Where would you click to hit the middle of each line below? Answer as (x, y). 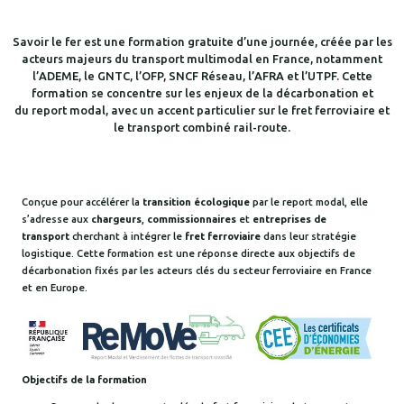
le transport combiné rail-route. (202, 127)
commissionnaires (192, 219)
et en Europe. (55, 287)
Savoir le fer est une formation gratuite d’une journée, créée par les (202, 41)
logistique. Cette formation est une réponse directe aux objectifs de (188, 253)
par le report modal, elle (309, 202)
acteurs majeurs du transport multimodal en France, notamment (202, 58)
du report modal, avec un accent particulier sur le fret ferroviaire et (202, 110)
